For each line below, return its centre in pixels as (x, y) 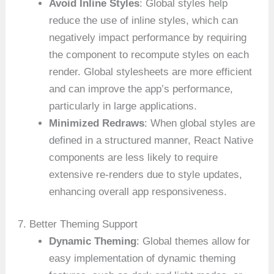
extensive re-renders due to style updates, (146, 174)
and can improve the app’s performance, (141, 89)
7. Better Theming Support (78, 224)
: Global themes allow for (194, 242)
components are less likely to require (134, 157)
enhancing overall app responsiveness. (138, 191)
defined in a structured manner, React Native (151, 140)
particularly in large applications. (123, 106)
